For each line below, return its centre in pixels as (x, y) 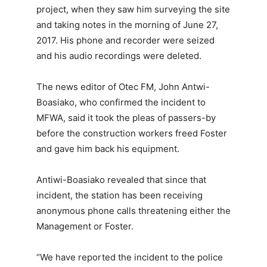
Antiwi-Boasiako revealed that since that (121, 180)
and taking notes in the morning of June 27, (127, 25)
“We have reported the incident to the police (129, 257)
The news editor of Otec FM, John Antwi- (123, 87)
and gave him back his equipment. (108, 149)
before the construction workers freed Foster (131, 133)
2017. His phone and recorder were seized (125, 41)
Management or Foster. (85, 226)
